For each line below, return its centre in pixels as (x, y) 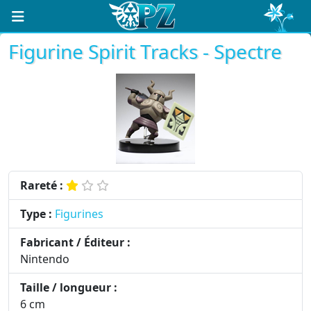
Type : (36, 214)
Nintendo (45, 259)
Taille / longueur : (69, 287)
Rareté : (42, 185)
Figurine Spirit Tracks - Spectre (145, 51)
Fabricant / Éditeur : (75, 242)
